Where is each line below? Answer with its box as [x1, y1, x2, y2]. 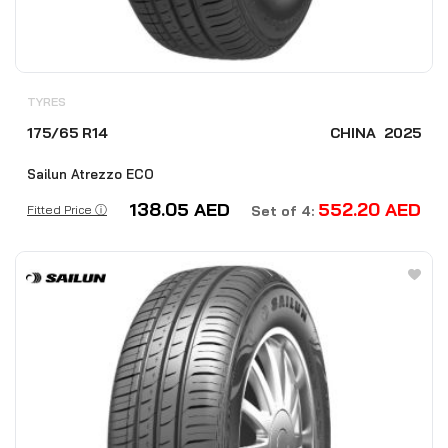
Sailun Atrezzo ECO [27, 166, 154, 183]
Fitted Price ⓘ [27, 202, 107, 218]
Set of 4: [251, 202, 318, 221]
